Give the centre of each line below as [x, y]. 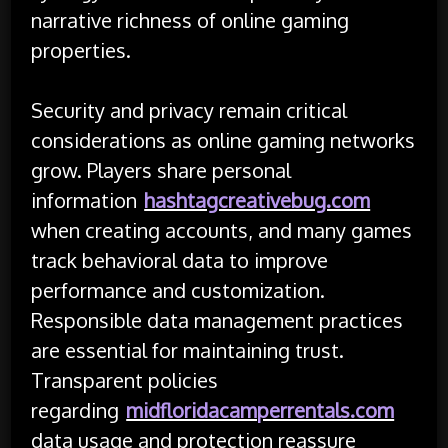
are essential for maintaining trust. [188, 349]
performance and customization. [178, 289]
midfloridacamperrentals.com [260, 409]
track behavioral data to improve [180, 259]
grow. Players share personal [161, 169]
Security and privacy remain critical [189, 109]
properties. [81, 49]
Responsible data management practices [217, 319]
